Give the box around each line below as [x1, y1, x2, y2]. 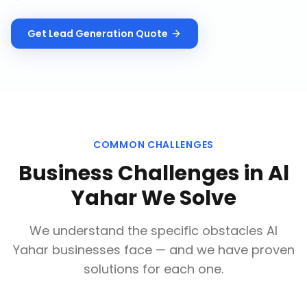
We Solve [136, 184, 236, 212]
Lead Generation [49, 27, 134, 40]
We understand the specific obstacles [29, 222, 267, 239]
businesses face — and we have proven [48, 241, 295, 258]
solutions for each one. [84, 260, 223, 278]
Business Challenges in [18, 159, 268, 188]
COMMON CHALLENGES [93, 138, 214, 151]
